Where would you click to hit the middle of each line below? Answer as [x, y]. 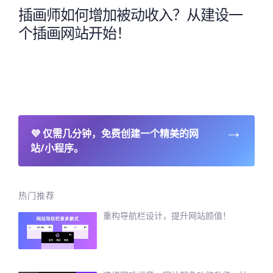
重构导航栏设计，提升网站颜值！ [167, 215]
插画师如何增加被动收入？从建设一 [130, 14]
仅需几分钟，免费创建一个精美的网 [121, 133]
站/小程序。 [57, 148]
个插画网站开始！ [74, 32]
